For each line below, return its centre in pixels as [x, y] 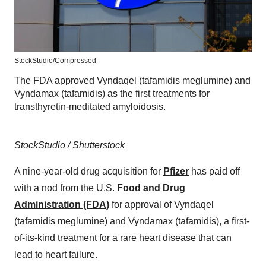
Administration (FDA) [62, 205]
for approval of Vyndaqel [161, 205]
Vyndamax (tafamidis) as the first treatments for [112, 94]
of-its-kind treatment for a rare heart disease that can [123, 238]
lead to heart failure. [56, 255]
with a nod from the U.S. [66, 188]
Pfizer [176, 172]
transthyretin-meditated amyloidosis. [90, 107]
